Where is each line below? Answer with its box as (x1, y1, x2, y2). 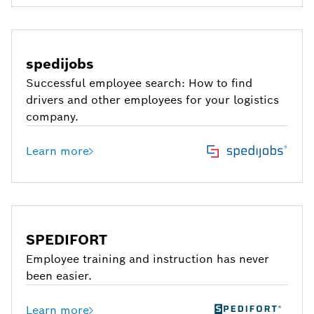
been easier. (26, 268, 92, 284)
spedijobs (26, 55, 94, 74)
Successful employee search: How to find (26, 76, 252, 91)
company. (26, 109, 78, 125)
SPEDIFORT (26, 231, 107, 250)
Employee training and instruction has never (26, 252, 269, 267)
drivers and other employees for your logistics (26, 93, 279, 108)
